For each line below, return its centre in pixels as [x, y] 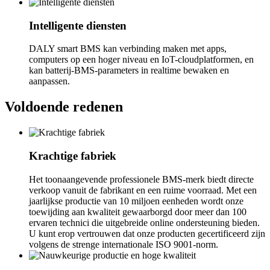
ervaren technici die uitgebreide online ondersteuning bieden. [144, 222]
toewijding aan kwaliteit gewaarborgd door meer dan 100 [138, 212]
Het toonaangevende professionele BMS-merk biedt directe [141, 179]
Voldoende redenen [64, 107]
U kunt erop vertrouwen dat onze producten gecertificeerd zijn [147, 233]
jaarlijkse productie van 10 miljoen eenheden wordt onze [136, 201]
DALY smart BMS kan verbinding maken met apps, [128, 49]
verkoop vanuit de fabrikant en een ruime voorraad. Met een [143, 190]
